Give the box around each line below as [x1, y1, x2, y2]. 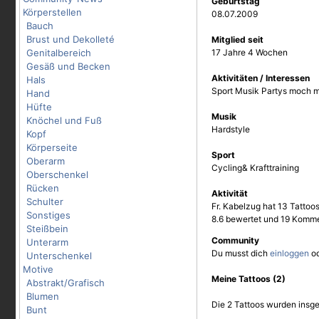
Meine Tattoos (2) [211, 273, 286, 284]
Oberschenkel [26, 169, 88, 180]
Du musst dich [211, 248, 270, 258]
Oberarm [26, 155, 65, 167]
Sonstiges [26, 209, 70, 221]
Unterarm [26, 236, 68, 248]
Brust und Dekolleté [26, 33, 115, 45]
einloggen [270, 248, 309, 258]
